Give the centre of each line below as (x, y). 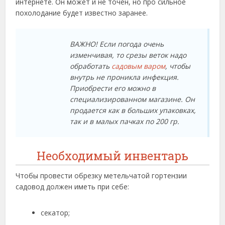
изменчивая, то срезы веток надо (128, 55)
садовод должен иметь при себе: (73, 187)
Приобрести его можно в (113, 88)
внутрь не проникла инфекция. (125, 77)
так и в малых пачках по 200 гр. (125, 122)
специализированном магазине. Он (133, 99)
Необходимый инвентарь (113, 156)
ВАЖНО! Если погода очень (117, 44)
